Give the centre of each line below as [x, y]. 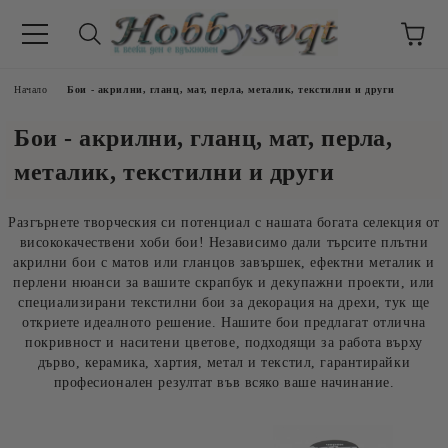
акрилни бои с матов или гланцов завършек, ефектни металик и [224, 262]
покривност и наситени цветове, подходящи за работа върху [224, 342]
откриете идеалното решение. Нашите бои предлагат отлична [224, 322]
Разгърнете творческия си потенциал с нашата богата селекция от [224, 222]
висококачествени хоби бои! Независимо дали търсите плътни [224, 242]
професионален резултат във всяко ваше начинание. [224, 382]
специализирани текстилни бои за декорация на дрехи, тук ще [224, 302]
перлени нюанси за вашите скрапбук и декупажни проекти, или [224, 282]
